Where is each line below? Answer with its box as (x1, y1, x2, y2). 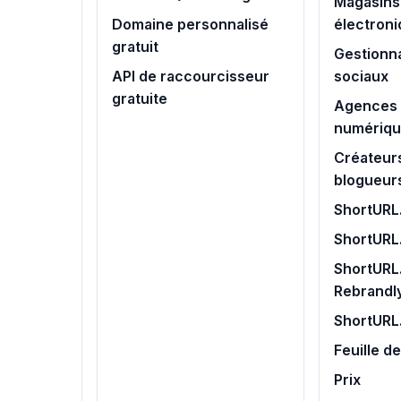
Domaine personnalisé (112, 16, 269, 33)
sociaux (333, 68, 388, 85)
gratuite (112, 90, 168, 107)
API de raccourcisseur (112, 68, 270, 85)
